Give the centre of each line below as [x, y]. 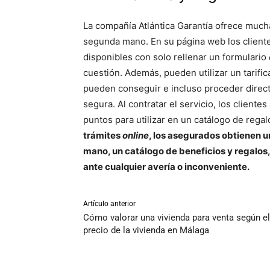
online [136, 136]
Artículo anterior [109, 204]
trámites [103, 136]
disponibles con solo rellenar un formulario [176, 57]
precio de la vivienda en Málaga [146, 231]
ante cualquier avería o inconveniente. [166, 167]
